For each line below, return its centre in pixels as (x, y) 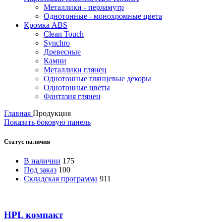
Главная (18, 113)
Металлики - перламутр (84, 7)
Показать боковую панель (47, 122)
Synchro (57, 43)
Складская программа (61, 179)
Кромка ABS (46, 25)
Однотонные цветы (77, 87)
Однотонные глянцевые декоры (97, 78)
